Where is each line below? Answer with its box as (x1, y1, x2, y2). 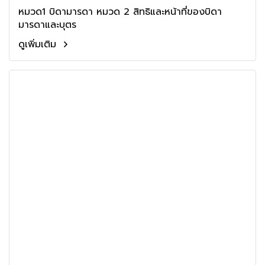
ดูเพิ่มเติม (18, 37, 60, 51)
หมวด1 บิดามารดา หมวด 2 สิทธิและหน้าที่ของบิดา (18, 5, 96, 19)
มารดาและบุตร (18, 18, 76, 32)
